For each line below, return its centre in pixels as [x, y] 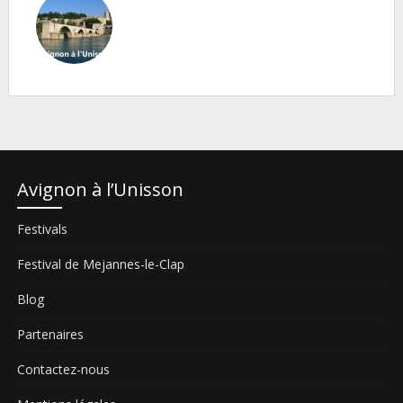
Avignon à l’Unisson [100, 189]
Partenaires [50, 334]
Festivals [42, 229]
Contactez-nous [63, 369]
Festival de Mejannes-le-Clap [100, 264]
